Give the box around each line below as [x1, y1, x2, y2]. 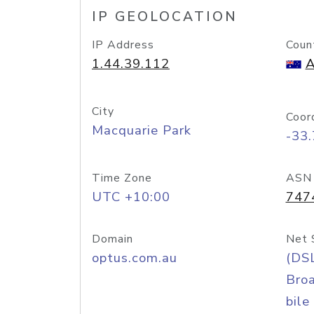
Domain [92, 231, 133, 247]
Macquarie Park [92, 121, 191, 139]
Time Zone [92, 170, 152, 186]
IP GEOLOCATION [92, 8, 238, 26]
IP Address [92, 37, 154, 53]
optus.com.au [92, 249, 177, 267]
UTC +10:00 [92, 188, 170, 206]
